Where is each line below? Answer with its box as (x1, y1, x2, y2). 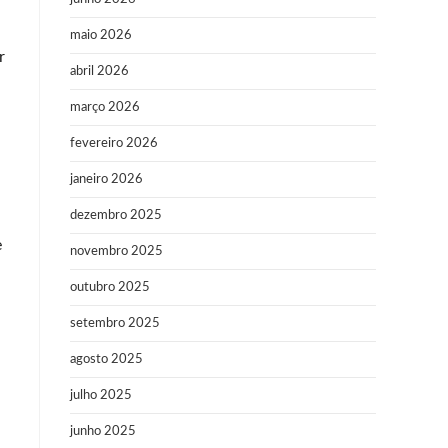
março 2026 (70, 101, 140, 114)
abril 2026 (70, 65, 129, 78)
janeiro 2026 (70, 173, 143, 186)
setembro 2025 (70, 317, 160, 330)
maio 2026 (70, 29, 132, 42)
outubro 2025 (70, 281, 150, 294)
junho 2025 (70, 425, 136, 438)
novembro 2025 (70, 245, 163, 258)
